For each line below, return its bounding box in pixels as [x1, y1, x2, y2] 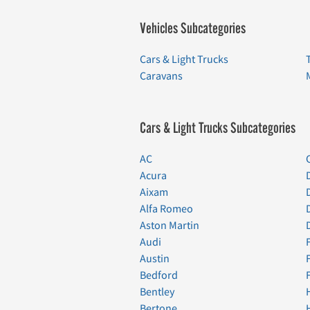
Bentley [140, 284, 174, 299]
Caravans [140, 69, 183, 83]
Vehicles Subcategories [140, 19, 246, 37]
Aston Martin [140, 218, 199, 232]
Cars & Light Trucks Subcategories [140, 119, 295, 137]
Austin [140, 251, 170, 266]
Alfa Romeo [140, 201, 193, 216]
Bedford [140, 268, 178, 282]
